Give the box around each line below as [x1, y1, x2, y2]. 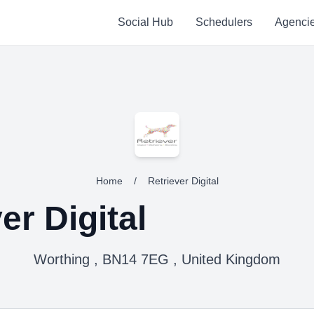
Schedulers [195, 16, 252, 28]
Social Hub [117, 16, 173, 28]
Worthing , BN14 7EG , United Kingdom [34, 252, 280, 267]
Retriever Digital [147, 175, 219, 186]
